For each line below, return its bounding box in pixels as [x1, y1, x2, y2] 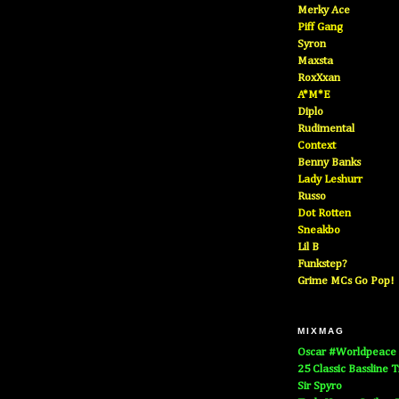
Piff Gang [297, 21, 343, 33]
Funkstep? [297, 258, 347, 270]
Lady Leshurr [297, 174, 362, 185]
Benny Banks [297, 157, 361, 168]
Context [297, 140, 336, 151]
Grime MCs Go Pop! [297, 275, 394, 287]
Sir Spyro [297, 380, 342, 393]
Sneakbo [297, 224, 340, 236]
